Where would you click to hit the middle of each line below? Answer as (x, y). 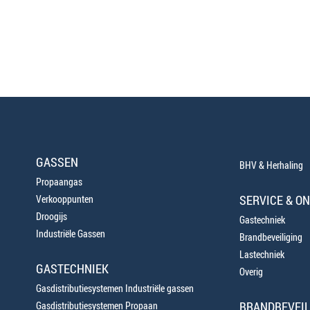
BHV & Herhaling (271, 165)
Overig (251, 272)
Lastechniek (262, 254)
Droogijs (52, 216)
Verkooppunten (65, 199)
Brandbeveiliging (271, 237)
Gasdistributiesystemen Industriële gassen (115, 288)
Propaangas (59, 182)
